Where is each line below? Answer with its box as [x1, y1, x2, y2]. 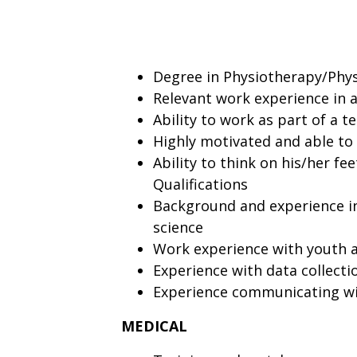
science [153, 218, 203, 237]
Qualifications [153, 175, 248, 194]
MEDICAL [121, 316, 187, 335]
